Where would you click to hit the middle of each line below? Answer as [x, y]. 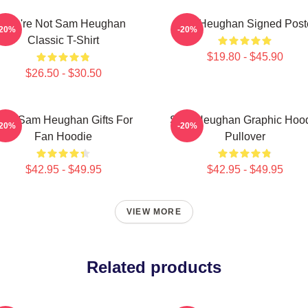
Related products [154, 267]
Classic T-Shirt [63, 40]
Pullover [245, 136]
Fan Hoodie [63, 136]
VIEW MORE [154, 212]
